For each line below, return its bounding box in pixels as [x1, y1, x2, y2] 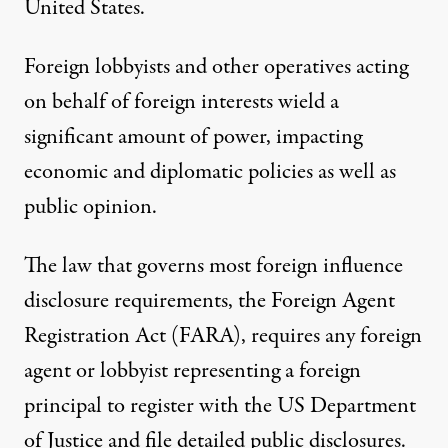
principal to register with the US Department [24, 389, 416, 422]
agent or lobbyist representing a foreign [24, 354, 361, 387]
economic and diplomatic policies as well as [24, 155, 396, 188]
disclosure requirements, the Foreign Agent [24, 284, 395, 317]
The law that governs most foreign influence [24, 249, 403, 282]
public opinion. [24, 190, 157, 223]
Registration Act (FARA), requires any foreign [24, 319, 422, 352]
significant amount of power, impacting [24, 120, 362, 153]
